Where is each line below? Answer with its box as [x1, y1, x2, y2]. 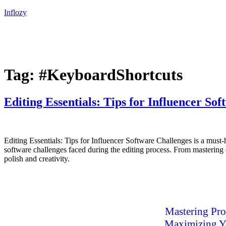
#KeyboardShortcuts [39, 66, 183, 84]
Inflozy [4, 8, 27, 17]
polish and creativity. [4, 154, 70, 163]
